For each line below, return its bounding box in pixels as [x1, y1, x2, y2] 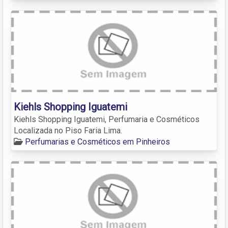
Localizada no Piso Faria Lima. [14, 125, 122, 135]
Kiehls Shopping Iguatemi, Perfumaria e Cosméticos [14, 114, 199, 124]
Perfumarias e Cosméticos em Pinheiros [25, 136, 170, 147]
